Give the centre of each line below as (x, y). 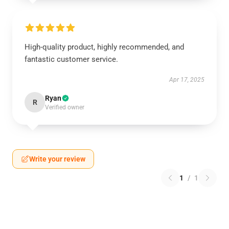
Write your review (57, 159)
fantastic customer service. (71, 59)
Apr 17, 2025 (187, 80)
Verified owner (65, 107)
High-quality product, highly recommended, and (104, 47)
